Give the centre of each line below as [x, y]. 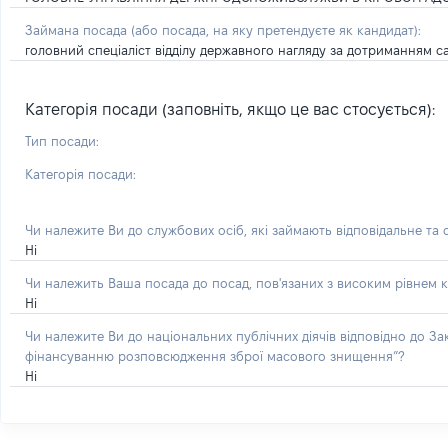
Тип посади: [62, 141]
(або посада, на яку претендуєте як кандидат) [274, 30]
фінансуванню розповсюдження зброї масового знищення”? [214, 356]
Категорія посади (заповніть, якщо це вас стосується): [230, 109]
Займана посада [78, 30]
